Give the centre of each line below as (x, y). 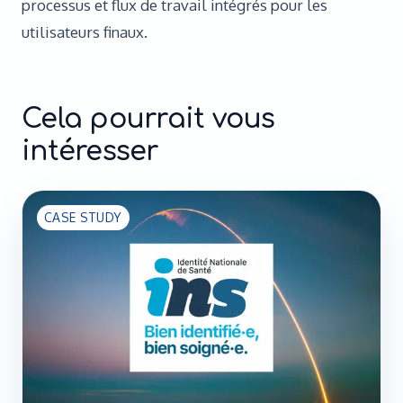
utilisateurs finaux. (85, 32)
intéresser (90, 152)
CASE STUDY (83, 217)
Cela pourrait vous (148, 119)
